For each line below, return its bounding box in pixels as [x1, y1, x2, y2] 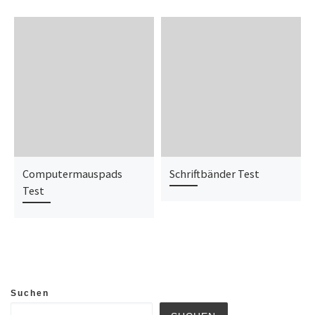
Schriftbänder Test [169, 166, 259, 181]
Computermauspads [22, 166, 122, 181]
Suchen [11, 288, 49, 299]
